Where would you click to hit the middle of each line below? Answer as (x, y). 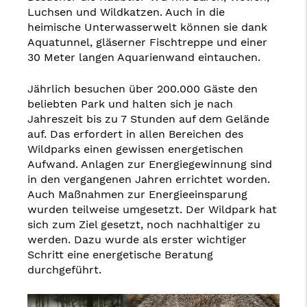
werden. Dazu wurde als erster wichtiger (137, 240)
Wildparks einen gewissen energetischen (135, 149)
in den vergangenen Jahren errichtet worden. (149, 179)
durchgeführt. (64, 270)
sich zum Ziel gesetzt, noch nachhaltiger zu (144, 224)
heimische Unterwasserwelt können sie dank (147, 27)
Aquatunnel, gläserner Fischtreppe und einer (147, 42)
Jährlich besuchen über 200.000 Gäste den (143, 89)
